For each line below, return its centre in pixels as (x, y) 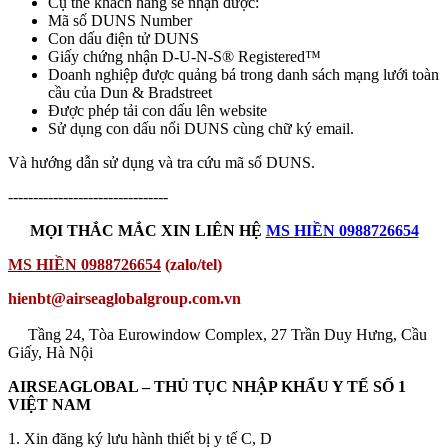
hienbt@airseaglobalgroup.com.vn (124, 299)
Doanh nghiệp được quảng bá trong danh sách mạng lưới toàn (243, 75)
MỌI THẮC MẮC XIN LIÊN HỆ (147, 231)
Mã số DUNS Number (120, 21)
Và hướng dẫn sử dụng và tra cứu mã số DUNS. (161, 163)
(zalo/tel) (191, 265)
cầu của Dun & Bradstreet (130, 93)
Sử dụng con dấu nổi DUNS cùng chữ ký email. (201, 129)
